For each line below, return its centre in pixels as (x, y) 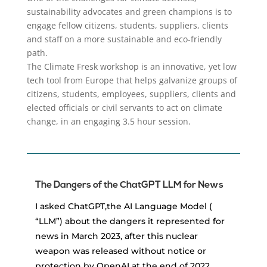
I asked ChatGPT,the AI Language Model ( (123, 206)
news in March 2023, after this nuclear (116, 236)
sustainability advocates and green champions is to (129, 11)
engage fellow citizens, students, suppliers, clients (127, 25)
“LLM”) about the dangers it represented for (130, 221)
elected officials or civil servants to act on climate (124, 107)
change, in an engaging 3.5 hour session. (108, 121)
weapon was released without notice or (120, 251)
